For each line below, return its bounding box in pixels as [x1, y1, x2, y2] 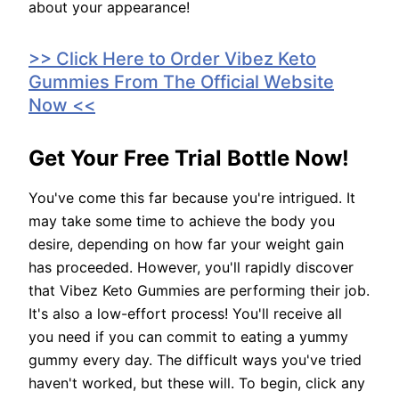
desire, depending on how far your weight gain [28, 235, 344, 254]
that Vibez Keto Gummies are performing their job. [28, 281, 370, 300]
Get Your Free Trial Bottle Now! [28, 145, 349, 172]
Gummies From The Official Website [28, 71, 334, 94]
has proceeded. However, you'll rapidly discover [28, 258, 354, 277]
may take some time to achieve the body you [28, 212, 335, 231]
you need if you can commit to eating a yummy [28, 328, 348, 346]
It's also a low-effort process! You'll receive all [28, 305, 342, 323]
